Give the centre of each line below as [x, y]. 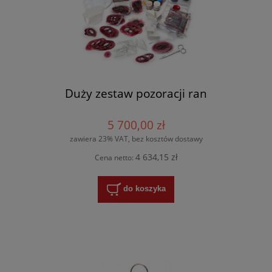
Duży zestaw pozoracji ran [136, 93]
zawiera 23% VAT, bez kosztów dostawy [136, 139]
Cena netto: [115, 157]
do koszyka [144, 189]
